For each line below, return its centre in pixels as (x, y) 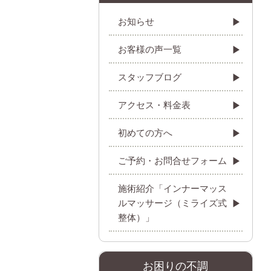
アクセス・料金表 (154, 105)
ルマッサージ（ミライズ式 (172, 203)
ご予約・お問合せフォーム (172, 160)
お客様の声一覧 (150, 49)
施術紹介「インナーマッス (172, 188)
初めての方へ (145, 132)
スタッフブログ (150, 77)
